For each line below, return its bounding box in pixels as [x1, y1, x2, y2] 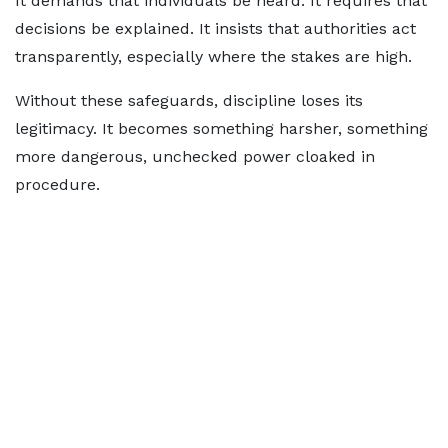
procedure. [15, 175, 100, 194]
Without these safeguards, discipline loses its [15, 91, 363, 110]
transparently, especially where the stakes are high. [15, 47, 412, 66]
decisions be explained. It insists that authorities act [15, 19, 416, 38]
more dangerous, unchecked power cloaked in [15, 147, 375, 166]
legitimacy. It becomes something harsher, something [15, 119, 428, 138]
